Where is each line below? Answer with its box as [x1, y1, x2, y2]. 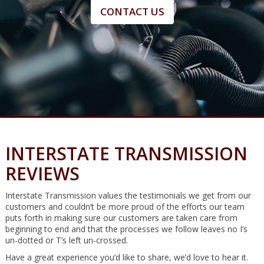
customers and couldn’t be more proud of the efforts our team [5, 200, 245, 212]
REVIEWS [5, 161, 80, 186]
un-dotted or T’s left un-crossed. [5, 234, 128, 246]
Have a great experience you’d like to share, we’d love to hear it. [5, 251, 248, 263]
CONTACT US [100, 5, 164, 19]
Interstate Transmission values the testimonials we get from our [5, 189, 251, 201]
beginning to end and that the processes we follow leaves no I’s [5, 223, 247, 235]
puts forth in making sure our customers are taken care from [5, 212, 237, 223]
